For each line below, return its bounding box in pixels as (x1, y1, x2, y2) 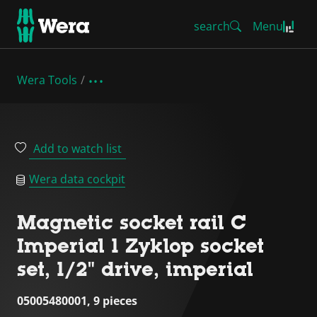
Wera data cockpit (29, 171, 125, 187)
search (194, 18, 230, 34)
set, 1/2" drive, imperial (17, 258, 253, 280)
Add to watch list (33, 141, 122, 156)
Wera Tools (17, 72, 77, 88)
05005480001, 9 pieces (17, 293, 137, 309)
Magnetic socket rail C (17, 211, 246, 234)
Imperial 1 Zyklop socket (17, 234, 264, 257)
